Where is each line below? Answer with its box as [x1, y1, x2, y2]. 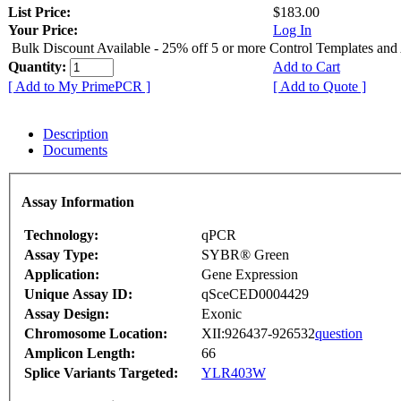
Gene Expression [201, 266, 298, 282]
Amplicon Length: [24, 345, 135, 361]
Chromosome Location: [24, 325, 167, 341]
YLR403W [201, 364, 266, 380]
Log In [273, 22, 311, 38]
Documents [43, 142, 107, 158]
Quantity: [8, 59, 70, 75]
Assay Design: [24, 305, 109, 321]
